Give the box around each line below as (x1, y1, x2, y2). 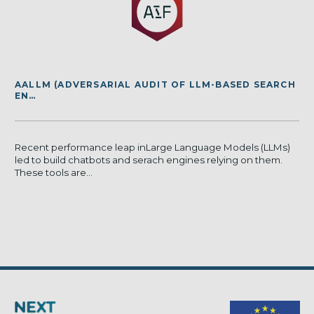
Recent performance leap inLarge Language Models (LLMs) (15, 142, 290, 153)
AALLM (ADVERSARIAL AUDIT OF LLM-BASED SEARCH (15, 78, 296, 90)
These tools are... (15, 167, 93, 179)
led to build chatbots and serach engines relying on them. (15, 154, 282, 166)
